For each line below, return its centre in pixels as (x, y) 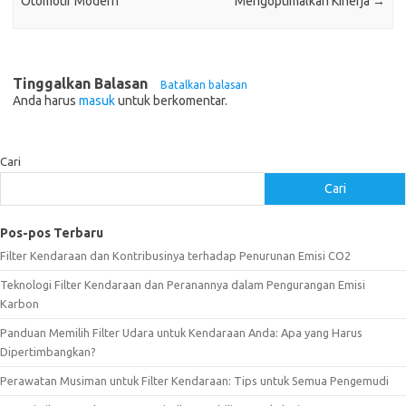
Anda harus (46, 100)
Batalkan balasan (204, 84)
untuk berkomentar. (171, 100)
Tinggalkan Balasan (82, 83)
